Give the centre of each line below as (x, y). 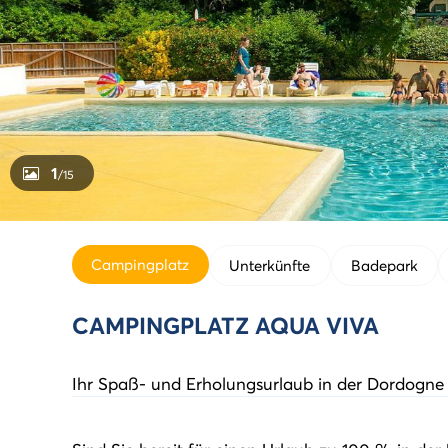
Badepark (384, 265)
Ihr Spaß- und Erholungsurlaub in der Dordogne (258, 383)
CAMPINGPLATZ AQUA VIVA (225, 325)
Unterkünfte (270, 265)
